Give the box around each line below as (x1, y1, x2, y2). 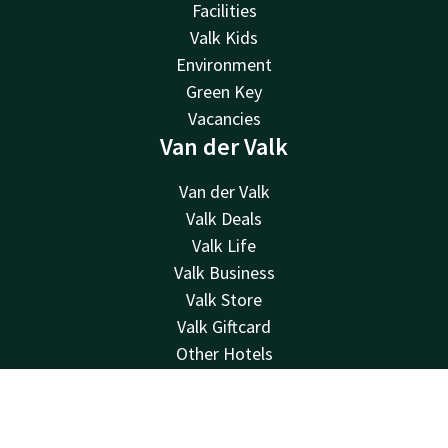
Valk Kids (190, 25, 258, 49)
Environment (176, 52, 272, 76)
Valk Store (186, 287, 262, 311)
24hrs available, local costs (132, 414, 316, 435)
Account (197, 405, 247, 423)
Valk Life (192, 233, 256, 257)
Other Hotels (175, 341, 273, 365)
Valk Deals (186, 206, 262, 230)
